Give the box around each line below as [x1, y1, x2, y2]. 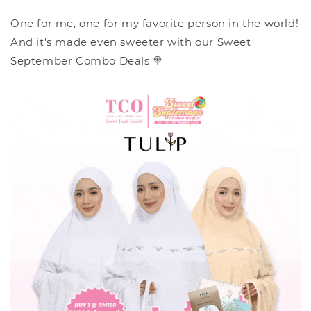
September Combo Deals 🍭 [10, 54, 164, 68]
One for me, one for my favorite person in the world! [10, 17, 299, 31]
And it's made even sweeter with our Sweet [10, 35, 251, 49]
